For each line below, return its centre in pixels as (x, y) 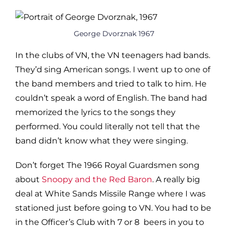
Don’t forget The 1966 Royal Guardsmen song (107, 165)
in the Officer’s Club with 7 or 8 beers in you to (110, 222)
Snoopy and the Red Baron (97, 179)
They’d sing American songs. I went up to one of (113, 69)
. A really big (176, 179)
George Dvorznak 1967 (114, 33)
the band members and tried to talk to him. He (111, 83)
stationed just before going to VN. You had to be (113, 208)
